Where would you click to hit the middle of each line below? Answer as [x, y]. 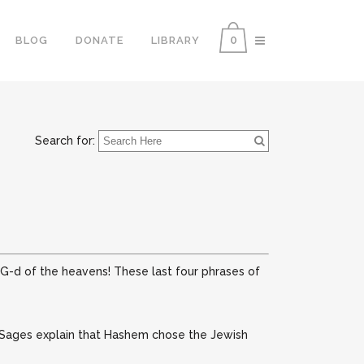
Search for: [65, 141]
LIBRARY [175, 40]
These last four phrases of [187, 271]
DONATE [100, 40]
